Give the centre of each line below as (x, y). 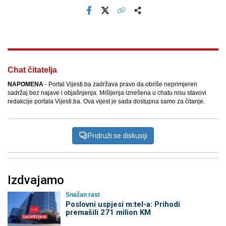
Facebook (103, 17)
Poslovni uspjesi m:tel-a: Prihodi (123, 205)
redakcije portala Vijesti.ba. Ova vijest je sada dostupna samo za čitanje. (106, 102)
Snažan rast (82, 195)
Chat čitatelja (32, 70)
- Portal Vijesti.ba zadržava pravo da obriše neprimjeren (120, 84)
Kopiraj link (137, 17)
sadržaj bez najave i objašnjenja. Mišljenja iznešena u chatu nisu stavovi (107, 93)
